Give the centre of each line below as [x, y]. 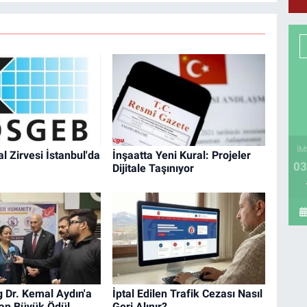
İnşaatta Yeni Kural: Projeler [181, 156]
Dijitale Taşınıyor [153, 169]
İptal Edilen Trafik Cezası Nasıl [187, 293]
